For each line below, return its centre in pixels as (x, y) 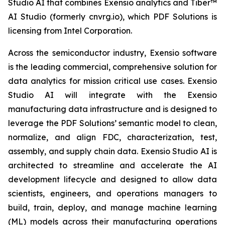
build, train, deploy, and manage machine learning (113, 207)
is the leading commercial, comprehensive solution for (113, 67)
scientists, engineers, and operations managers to (113, 193)
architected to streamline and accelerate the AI (113, 165)
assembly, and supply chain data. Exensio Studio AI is (113, 151)
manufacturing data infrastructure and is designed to (113, 109)
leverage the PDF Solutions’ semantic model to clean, (113, 123)
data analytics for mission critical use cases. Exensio (113, 81)
